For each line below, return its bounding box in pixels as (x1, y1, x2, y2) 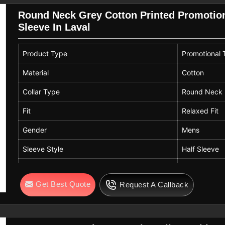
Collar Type (23, 87, 60, 96)
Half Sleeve (182, 145, 219, 154)
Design (23, 183, 46, 192)
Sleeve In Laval (18, 22, 91, 33)
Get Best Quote (36, 180, 91, 189)
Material (23, 68, 49, 77)
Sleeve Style (23, 145, 64, 154)
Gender (23, 126, 47, 135)
